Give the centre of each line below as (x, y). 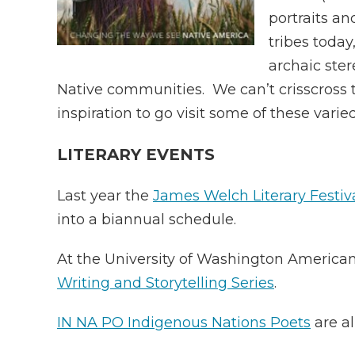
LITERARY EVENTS (136, 155)
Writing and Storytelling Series (166, 283)
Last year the (105, 196)
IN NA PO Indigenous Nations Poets (184, 323)
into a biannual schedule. (147, 219)
